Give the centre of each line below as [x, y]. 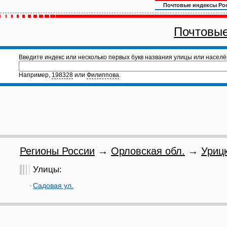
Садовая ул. [53, 185]
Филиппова [103, 75]
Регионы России [57, 151]
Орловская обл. [148, 151]
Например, [35, 75]
